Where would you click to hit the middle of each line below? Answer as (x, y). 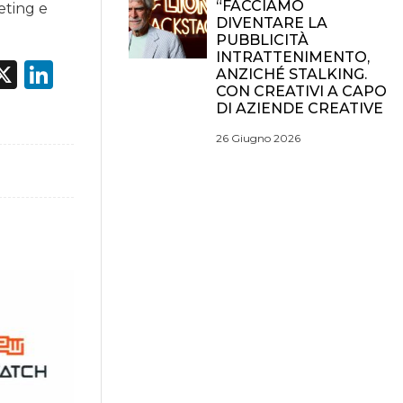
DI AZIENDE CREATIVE (300, 108)
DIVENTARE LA (272, 23)
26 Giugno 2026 (258, 138)
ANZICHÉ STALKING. (291, 74)
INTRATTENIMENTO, (293, 57)
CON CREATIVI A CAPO (301, 91)
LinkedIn (115, 75)
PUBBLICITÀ (262, 40)
